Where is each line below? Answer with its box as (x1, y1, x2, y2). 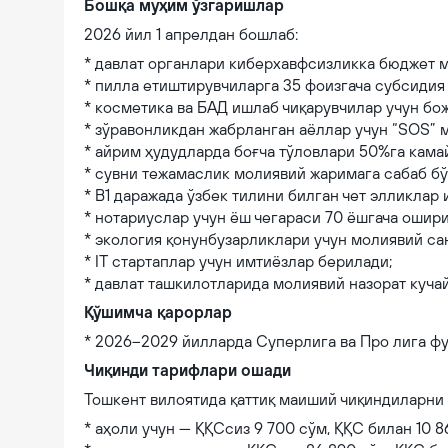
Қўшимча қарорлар (84, 303, 232, 321)
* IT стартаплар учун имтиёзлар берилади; (84, 252, 392, 270)
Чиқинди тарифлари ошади (84, 361, 291, 379)
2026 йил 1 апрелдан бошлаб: (84, 25, 298, 43)
